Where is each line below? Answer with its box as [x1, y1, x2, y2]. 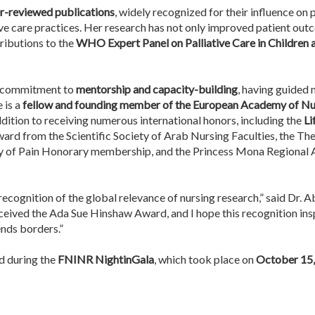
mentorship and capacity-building [76, 82, 238, 96]
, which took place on [154, 252, 256, 266]
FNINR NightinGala [58, 252, 154, 266]
